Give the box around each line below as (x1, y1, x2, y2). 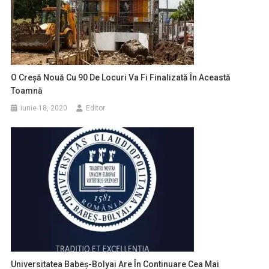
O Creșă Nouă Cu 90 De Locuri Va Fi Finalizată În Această (11, 73, 231, 82)
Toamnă (11, 86, 43, 95)
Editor (86, 104, 106, 112)
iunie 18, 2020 (20, 104, 68, 112)
